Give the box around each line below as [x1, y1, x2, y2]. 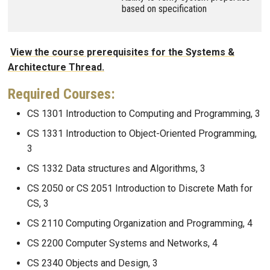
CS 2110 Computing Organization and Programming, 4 [27, 218, 253, 230]
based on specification [122, 2, 207, 14]
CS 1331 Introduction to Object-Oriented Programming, [27, 128, 257, 140]
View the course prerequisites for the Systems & [10, 46, 234, 58]
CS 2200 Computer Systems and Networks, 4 [27, 237, 218, 250]
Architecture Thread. [8, 61, 104, 73]
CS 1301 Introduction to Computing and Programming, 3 [27, 108, 260, 120]
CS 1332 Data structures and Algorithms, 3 [27, 163, 206, 175]
